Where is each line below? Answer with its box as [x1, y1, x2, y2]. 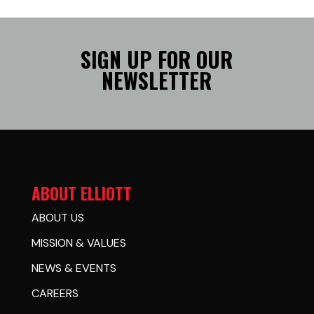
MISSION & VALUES [31, 235, 126, 250]
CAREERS [31, 286, 78, 301]
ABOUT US [31, 210, 84, 225]
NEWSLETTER [102, 64, 212, 96]
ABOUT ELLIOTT [31, 182, 132, 205]
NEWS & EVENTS [31, 261, 116, 275]
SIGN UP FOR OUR [81, 43, 233, 75]
